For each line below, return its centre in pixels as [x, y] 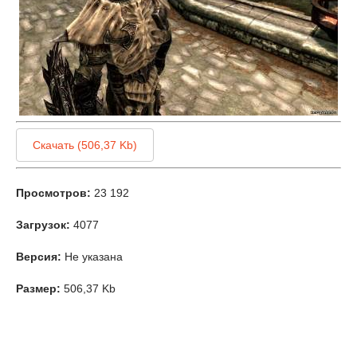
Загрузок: [43, 225]
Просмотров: [53, 193]
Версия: [39, 257]
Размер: [38, 288]
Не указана [92, 257]
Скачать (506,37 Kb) [85, 145]
